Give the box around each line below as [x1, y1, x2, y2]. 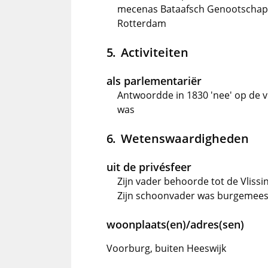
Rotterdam [117, 17, 166, 30]
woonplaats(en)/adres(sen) [106, 217, 244, 232]
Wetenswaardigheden [120, 130, 249, 147]
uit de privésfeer [106, 160, 191, 174]
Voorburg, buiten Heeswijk [106, 242, 226, 255]
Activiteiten [120, 44, 188, 60]
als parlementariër [106, 74, 202, 88]
